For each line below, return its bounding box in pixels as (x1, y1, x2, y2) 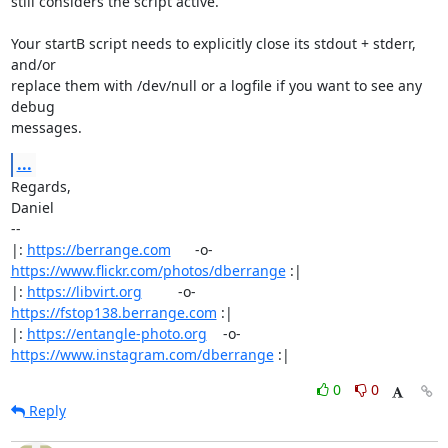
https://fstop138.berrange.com (10, 303, 217, 322)
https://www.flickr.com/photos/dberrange (10, 261, 286, 280)
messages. (10, 118, 82, 137)
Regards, (10, 177, 71, 196)
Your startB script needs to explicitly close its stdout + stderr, (10, 34, 416, 53)
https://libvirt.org (26, 282, 142, 301)
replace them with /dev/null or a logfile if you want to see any (10, 76, 422, 95)
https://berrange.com (26, 240, 171, 259)
